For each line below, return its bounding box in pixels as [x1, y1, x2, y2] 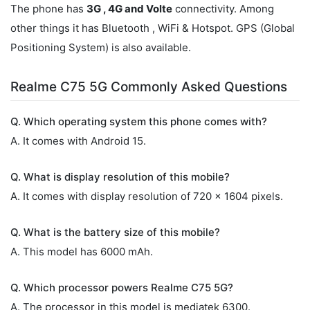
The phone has [10, 2, 86, 15]
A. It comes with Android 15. [10, 134, 146, 147]
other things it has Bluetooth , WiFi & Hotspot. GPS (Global [10, 21, 295, 35]
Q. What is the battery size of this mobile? [10, 226, 220, 239]
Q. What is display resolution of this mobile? [10, 170, 230, 183]
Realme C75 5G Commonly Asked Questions [10, 79, 287, 95]
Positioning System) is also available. [10, 41, 191, 54]
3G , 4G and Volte [86, 2, 172, 15]
